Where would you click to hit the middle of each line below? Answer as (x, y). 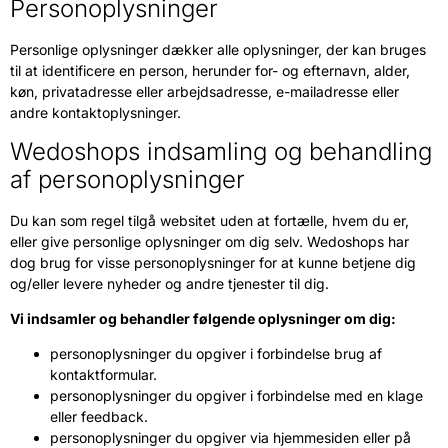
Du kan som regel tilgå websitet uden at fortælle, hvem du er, (209, 220)
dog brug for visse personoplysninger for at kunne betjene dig (213, 262)
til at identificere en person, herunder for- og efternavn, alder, (210, 71)
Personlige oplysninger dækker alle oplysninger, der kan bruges (218, 50)
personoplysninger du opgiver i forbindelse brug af (216, 354)
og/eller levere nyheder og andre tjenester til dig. (169, 283)
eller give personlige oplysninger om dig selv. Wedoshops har (209, 241)
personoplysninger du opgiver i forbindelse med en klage (236, 396)
